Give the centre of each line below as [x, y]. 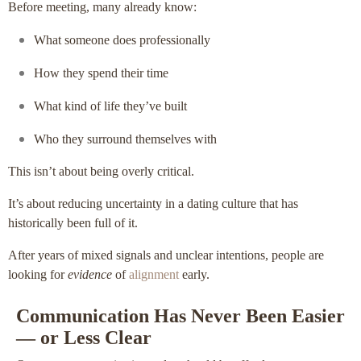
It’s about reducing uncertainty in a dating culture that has [153, 203]
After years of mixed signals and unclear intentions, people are [166, 255]
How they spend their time [101, 73]
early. [194, 274]
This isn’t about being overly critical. [101, 171]
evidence [90, 274]
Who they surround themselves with [125, 139]
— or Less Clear [84, 337]
